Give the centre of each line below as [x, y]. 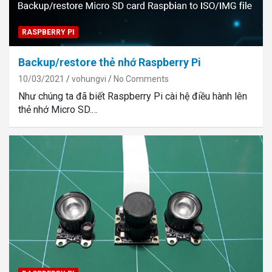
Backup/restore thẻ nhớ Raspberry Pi [110, 62]
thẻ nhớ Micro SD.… [58, 109]
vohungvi [89, 79]
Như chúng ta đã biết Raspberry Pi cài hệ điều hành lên [133, 96]
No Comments [141, 79]
